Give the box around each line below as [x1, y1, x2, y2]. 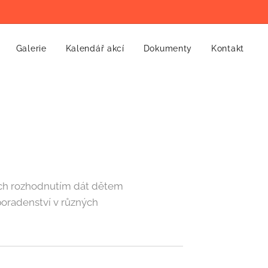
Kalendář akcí [65, 44, 124, 53]
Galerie [16, 44, 47, 53]
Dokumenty [143, 44, 193, 53]
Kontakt [211, 44, 244, 53]
